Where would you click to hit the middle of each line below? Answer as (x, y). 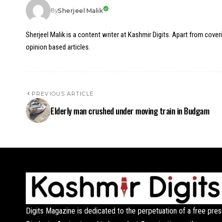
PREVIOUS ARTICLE (63, 94)
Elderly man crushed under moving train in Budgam (130, 111)
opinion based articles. (58, 47)
